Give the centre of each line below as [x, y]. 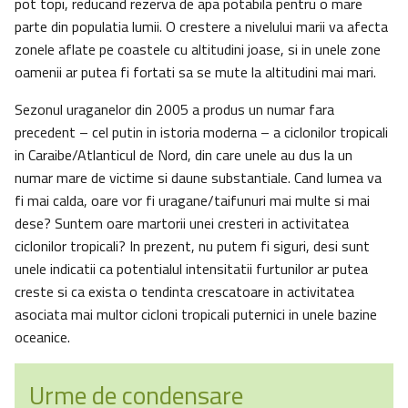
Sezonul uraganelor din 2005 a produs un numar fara [174, 110]
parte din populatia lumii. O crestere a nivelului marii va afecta [201, 27]
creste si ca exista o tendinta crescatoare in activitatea [184, 292]
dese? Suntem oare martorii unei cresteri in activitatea [182, 224]
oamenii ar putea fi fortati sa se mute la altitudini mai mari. [195, 72]
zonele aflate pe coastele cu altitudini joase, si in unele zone [198, 50]
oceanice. [42, 337]
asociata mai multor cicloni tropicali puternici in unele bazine [196, 315]
